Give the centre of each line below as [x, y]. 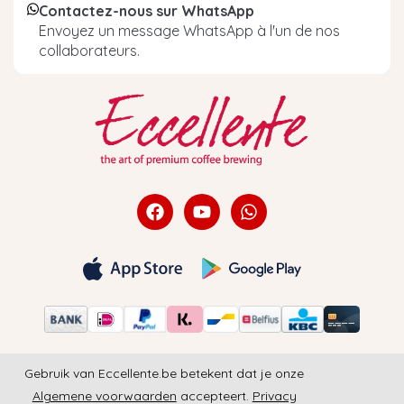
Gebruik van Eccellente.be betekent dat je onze [165, 373]
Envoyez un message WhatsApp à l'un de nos [190, 30]
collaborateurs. [90, 50]
